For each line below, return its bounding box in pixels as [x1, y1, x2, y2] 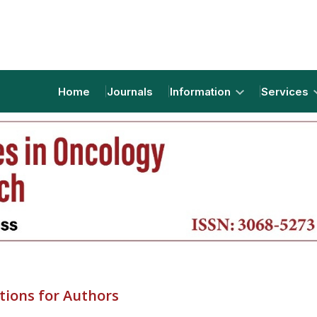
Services [261, 84, 311, 98]
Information [170, 84, 234, 98]
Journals [107, 84, 153, 98]
